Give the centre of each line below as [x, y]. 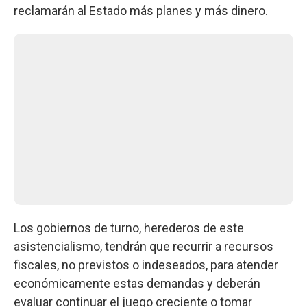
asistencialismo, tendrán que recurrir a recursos [144, 246]
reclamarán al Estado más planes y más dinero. [141, 11]
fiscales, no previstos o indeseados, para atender [146, 265]
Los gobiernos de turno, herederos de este [129, 228]
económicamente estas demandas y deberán [137, 283]
